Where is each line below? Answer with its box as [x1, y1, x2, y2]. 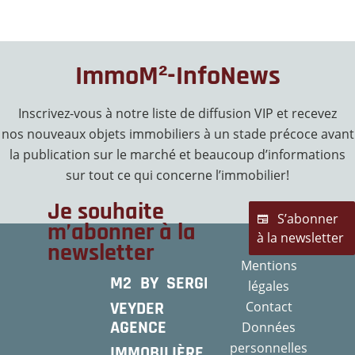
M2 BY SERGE [110, 273, 213, 296]
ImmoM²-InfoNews [74, 59, 281, 94]
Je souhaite [48, 197, 164, 227]
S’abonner [277, 210, 338, 228]
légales [248, 277, 290, 296]
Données [242, 319, 296, 337]
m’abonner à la [48, 217, 196, 248]
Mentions [240, 257, 297, 275]
